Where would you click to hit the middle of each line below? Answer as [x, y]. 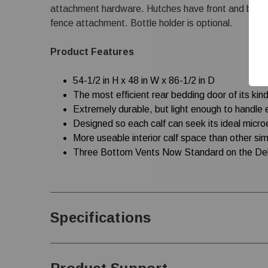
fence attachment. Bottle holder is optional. [141, 23]
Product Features [92, 52]
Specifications [101, 217]
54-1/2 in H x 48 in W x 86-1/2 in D [144, 80]
